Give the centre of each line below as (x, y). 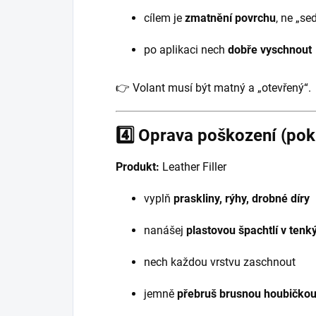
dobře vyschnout (270, 50)
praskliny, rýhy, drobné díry (242, 199)
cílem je (164, 18)
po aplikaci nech (186, 50)
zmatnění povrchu (230, 18)
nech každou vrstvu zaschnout (220, 262)
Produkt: (138, 167)
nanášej (165, 231)
